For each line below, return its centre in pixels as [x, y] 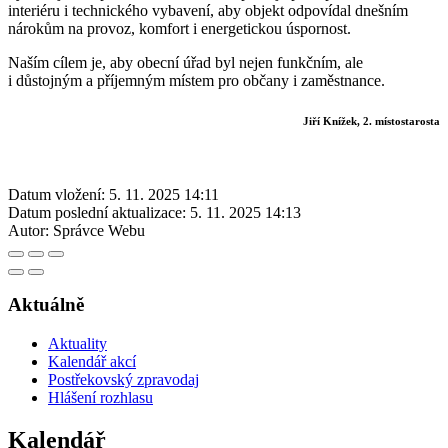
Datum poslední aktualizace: [97, 212]
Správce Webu [99, 230]
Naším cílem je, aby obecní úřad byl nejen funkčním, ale [185, 62]
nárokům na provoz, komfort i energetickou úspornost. [179, 28]
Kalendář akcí [92, 362]
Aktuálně [46, 305]
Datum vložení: [56, 194]
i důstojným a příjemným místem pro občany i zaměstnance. [196, 80]
